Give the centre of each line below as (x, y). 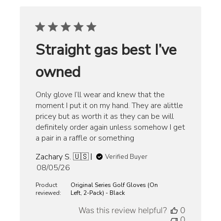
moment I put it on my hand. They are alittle (110, 105)
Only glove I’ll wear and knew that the (100, 94)
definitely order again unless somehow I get (110, 127)
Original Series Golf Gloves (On (114, 185)
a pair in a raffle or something (85, 138)
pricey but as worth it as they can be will (105, 116)
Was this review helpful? (122, 210)
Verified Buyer (127, 157)
